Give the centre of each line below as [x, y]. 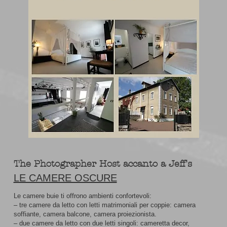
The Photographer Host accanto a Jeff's [103, 164]
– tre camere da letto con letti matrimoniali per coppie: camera [104, 205]
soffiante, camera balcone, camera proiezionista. [85, 214]
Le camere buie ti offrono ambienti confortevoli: [82, 196]
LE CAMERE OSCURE [65, 178]
